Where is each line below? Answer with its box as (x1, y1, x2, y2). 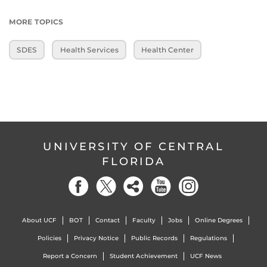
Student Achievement (110, 252, 178, 260)
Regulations (190, 234, 227, 242)
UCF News (190, 252, 222, 260)
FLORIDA (101, 155, 166, 168)
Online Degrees (194, 216, 243, 224)
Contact (95, 216, 120, 224)
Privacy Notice (73, 234, 119, 242)
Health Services (60, 45, 119, 55)
